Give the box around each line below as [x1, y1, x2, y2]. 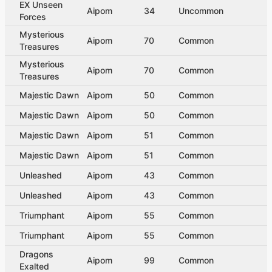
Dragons [19, 248, 53, 259]
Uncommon [178, 5, 223, 16]
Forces [19, 11, 46, 22]
